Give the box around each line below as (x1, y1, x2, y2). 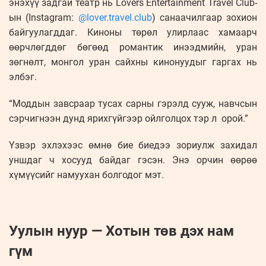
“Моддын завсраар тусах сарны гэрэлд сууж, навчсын (9, 98, 257, 110)
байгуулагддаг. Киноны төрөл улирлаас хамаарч (9, 27, 257, 39)
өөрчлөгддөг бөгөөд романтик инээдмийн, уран (9, 42, 257, 53)
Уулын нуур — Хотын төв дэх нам (9, 223, 234, 240)
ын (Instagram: (9, 12, 78, 24)
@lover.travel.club (78, 12, 152, 24)
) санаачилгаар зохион (151, 12, 257, 24)
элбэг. (9, 71, 37, 83)
